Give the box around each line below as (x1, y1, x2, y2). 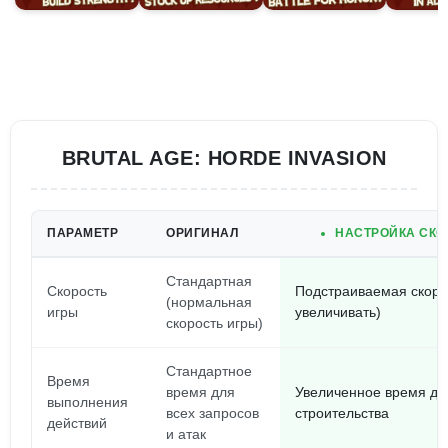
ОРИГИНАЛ (166, 226, 238, 240)
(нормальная (166, 294, 252, 310)
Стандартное (166, 363, 252, 379)
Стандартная (166, 273, 252, 289)
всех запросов (166, 405, 259, 421)
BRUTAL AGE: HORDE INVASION (61, 147, 387, 169)
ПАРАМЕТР (47, 226, 118, 240)
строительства (295, 405, 389, 421)
